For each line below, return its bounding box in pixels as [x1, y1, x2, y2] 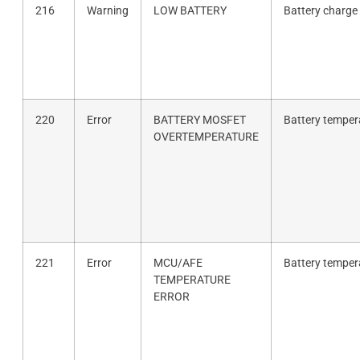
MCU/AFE [153, 256, 202, 270]
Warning [86, 3, 129, 18]
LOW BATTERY [153, 3, 227, 18]
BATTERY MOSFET [153, 112, 246, 127]
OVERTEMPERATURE [153, 129, 259, 144]
